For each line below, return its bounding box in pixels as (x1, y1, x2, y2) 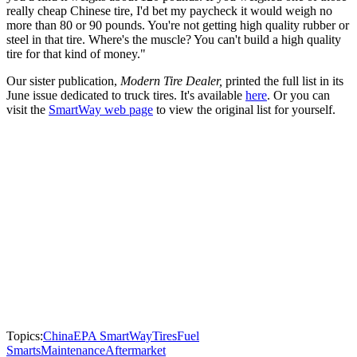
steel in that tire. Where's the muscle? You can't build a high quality (6, 33, 341, 47)
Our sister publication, (6, 74, 120, 88)
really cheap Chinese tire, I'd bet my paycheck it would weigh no (6, 4, 332, 18)
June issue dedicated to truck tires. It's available (6, 88, 245, 103)
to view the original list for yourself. (153, 103, 335, 117)
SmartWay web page (49, 103, 153, 117)
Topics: (6, 329, 43, 343)
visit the (6, 103, 49, 117)
